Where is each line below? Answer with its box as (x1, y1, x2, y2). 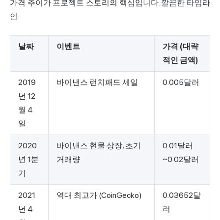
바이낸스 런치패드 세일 (56, 77, 138, 87)
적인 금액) (163, 55, 198, 65)
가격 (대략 (163, 41, 198, 51)
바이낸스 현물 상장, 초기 (56, 140, 141, 150)
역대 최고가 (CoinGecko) (56, 190, 142, 200)
